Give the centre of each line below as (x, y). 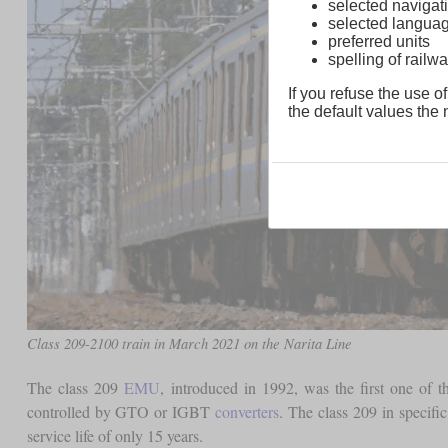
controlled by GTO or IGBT (120, 412)
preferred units (378, 42)
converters (246, 412)
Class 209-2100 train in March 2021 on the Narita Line (189, 343)
